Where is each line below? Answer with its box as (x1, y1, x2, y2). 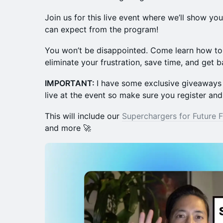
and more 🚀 (45, 123, 91, 133)
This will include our (45, 111, 122, 121)
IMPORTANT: (45, 78, 97, 88)
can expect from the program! (45, 24, 158, 34)
